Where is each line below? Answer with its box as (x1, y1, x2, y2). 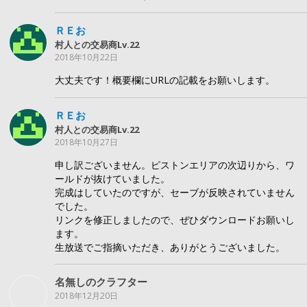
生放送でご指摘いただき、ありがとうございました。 (55, 240, 285, 254)
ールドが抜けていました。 (55, 171, 170, 185)
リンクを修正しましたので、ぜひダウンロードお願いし (55, 212, 295, 226)
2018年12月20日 (55, 290, 118, 302)
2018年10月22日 (55, 51, 118, 63)
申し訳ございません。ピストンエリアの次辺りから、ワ (55, 158, 295, 171)
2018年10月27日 (55, 136, 118, 148)
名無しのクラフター (55, 275, 147, 289)
